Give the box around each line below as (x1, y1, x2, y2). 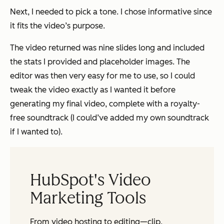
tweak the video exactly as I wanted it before (10, 84, 175, 94)
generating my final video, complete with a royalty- (10, 98, 200, 108)
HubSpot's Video (30, 170, 151, 189)
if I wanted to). (10, 126, 62, 136)
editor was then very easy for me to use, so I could (10, 70, 195, 80)
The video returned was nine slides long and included (10, 42, 204, 52)
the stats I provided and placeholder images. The (10, 56, 190, 66)
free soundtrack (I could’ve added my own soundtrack (10, 112, 209, 122)
